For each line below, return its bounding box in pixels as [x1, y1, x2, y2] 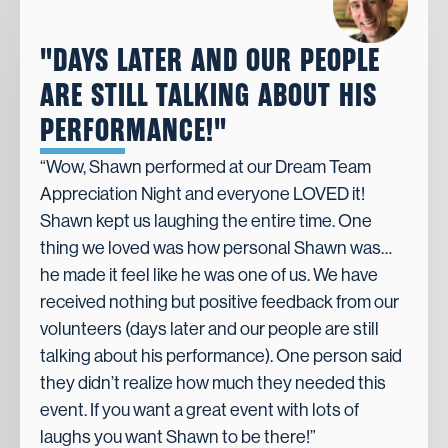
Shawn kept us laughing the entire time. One [40, 211, 372, 232]
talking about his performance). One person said [40, 346, 402, 367]
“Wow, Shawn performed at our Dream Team [40, 157, 371, 178]
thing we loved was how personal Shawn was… [40, 238, 392, 259]
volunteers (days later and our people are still [40, 319, 379, 340]
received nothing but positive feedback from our [40, 292, 399, 313]
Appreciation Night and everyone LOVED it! [40, 184, 365, 205]
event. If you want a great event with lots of [40, 400, 359, 421]
